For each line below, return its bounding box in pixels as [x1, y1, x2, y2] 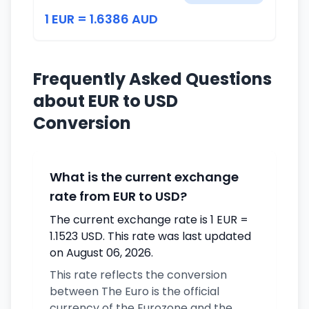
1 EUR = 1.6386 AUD [45, 10, 158, 28]
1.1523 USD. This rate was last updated [50, 228, 251, 244]
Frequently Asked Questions [33, 68, 272, 90]
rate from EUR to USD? [50, 188, 187, 205]
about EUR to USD [33, 90, 178, 112]
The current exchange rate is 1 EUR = [50, 212, 248, 228]
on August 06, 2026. [50, 245, 153, 261]
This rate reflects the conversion [50, 267, 227, 283]
